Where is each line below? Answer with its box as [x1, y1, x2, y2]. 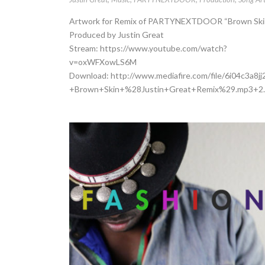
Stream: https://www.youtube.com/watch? [69, 43, 227, 53]
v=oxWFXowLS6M [69, 56, 137, 67]
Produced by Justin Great [69, 29, 164, 40]
